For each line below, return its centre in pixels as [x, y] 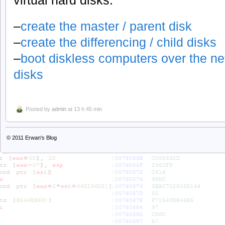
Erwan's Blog [41, 138]
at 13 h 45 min [84, 109]
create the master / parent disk [106, 26]
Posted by [39, 109]
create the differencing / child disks [119, 42]
